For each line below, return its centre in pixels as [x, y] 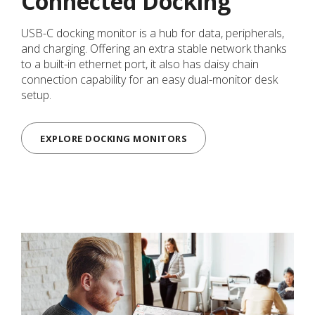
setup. [36, 95]
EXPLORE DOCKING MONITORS [114, 138]
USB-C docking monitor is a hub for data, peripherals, [153, 33]
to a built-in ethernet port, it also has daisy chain [140, 64]
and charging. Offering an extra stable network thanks [154, 48]
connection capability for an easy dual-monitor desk [149, 79]
